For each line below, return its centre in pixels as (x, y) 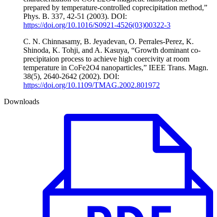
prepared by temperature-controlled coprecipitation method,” (115, 8)
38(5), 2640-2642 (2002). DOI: (71, 77)
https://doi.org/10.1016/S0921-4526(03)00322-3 (97, 25)
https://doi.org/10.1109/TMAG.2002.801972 (92, 85)
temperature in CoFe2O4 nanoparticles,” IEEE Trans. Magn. (116, 68)
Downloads (22, 102)
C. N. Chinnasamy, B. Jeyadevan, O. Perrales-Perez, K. (108, 42)
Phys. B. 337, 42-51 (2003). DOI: (75, 16)
